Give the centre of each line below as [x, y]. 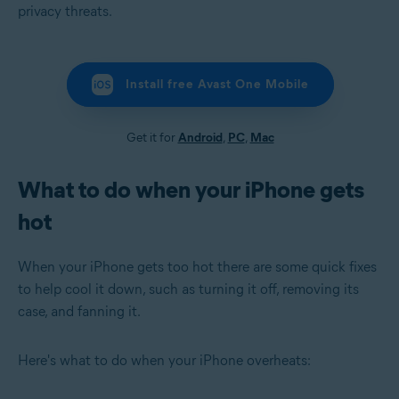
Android [200, 137]
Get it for [152, 137]
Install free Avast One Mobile [217, 85]
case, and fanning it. [79, 311]
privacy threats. [65, 11]
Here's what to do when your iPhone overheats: [164, 360]
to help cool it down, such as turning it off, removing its [188, 289]
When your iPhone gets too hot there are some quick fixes [197, 266]
